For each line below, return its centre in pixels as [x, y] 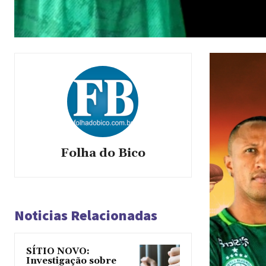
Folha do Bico [103, 153]
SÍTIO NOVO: [58, 252]
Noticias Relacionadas [86, 216]
